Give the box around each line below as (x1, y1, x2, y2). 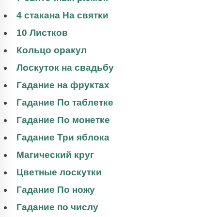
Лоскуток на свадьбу (16, 62, 114, 73)
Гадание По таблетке (16, 97, 113, 108)
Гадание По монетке (16, 114, 110, 125)
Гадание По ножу (16, 184, 95, 195)
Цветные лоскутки (16, 167, 102, 177)
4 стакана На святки (16, 10, 108, 20)
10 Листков (16, 27, 68, 38)
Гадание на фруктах (16, 79, 109, 90)
